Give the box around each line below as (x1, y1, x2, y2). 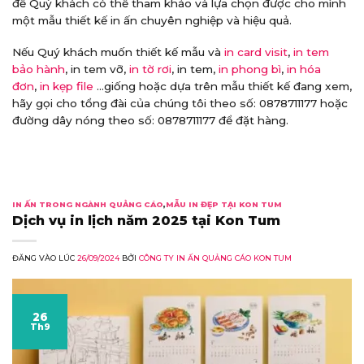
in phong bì (219, 62, 281, 76)
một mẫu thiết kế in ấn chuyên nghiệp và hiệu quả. (12, 14, 292, 28)
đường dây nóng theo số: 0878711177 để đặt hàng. (12, 113, 288, 127)
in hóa (287, 62, 321, 76)
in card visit (224, 45, 288, 58)
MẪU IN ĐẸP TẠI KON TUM (166, 200, 282, 210)
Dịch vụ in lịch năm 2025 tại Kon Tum (12, 211, 280, 228)
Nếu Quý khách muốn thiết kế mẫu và (12, 45, 224, 58)
